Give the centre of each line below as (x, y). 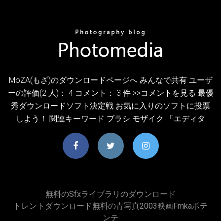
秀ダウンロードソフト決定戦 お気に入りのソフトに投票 (110, 106)
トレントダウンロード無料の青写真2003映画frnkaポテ (110, 206)
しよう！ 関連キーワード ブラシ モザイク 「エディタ (110, 118)
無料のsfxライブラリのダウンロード (110, 194)
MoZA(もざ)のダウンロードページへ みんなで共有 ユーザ (110, 80)
